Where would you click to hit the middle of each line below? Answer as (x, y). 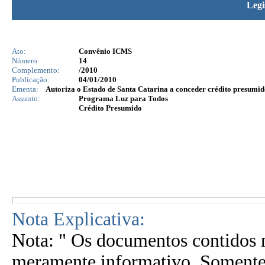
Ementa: (25, 89)
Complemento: (36, 70)
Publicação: (31, 80)
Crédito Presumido (110, 108)
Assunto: (26, 98)
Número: (26, 61)
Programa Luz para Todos (123, 98)
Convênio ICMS (105, 51)
